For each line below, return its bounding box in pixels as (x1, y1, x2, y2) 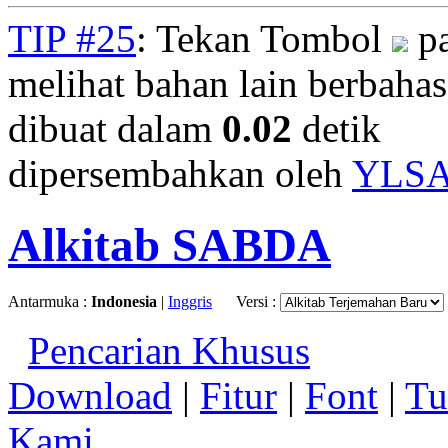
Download (8, 374, 172, 418)
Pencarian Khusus (28, 329, 310, 373)
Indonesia (91, 293, 157, 311)
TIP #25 (8, 17, 136, 61)
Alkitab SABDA (8, 218, 331, 271)
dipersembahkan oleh (8, 152, 352, 196)
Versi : (236, 293, 280, 311)
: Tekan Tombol (136, 17, 392, 61)
